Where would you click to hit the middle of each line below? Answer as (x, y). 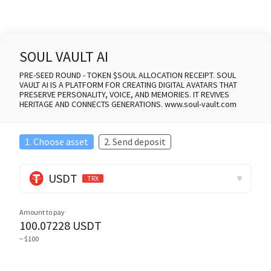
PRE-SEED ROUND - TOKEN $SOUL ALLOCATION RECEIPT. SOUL (128, 75)
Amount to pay (42, 212)
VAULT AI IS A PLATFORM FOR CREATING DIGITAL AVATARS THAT (128, 85)
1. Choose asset (57, 141)
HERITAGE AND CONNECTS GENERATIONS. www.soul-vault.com (128, 104)
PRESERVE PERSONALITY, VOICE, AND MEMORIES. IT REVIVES (124, 94)
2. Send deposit (135, 141)
